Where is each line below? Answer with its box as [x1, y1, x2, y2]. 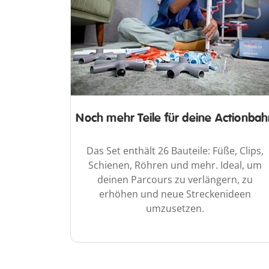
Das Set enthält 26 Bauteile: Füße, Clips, [86, 144, 264, 157]
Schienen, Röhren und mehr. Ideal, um [88, 158, 262, 172]
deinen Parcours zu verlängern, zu [97, 172, 253, 186]
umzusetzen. [146, 201, 205, 215]
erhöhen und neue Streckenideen [99, 187, 252, 201]
